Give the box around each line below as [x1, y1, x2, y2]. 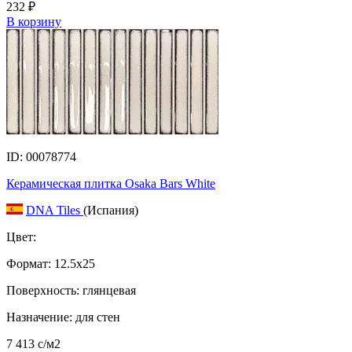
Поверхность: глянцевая [6, 283, 136, 297]
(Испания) [83, 203, 138, 217]
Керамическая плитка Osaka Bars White [6, 176, 215, 190]
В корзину [6, 14, 61, 28]
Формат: [6, 256, 51, 270]
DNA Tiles [26, 203, 83, 217]
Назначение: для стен [6, 310, 120, 324]
